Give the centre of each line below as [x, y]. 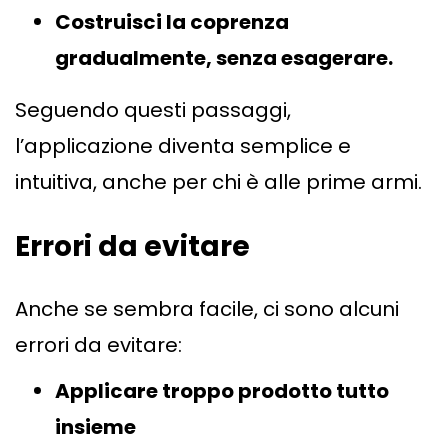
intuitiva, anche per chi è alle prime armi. [218, 182]
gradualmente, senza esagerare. [224, 58]
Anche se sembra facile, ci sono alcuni [207, 309]
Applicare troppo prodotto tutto [222, 391]
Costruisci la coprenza [172, 22]
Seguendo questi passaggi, [153, 110]
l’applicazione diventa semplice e [183, 146]
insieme [95, 427]
